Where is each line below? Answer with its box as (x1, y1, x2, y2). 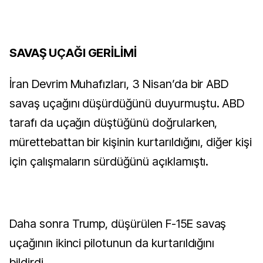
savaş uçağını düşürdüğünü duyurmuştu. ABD (9, 96, 245, 110)
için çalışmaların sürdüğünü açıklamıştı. (9, 154, 209, 168)
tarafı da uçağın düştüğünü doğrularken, (9, 115, 218, 130)
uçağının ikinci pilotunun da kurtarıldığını (9, 235, 215, 250)
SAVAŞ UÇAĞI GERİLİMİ (9, 45, 137, 60)
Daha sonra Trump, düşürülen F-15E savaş (9, 216, 227, 231)
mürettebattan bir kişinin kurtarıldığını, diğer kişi (9, 134, 252, 149)
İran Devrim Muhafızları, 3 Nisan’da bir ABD (9, 76, 229, 91)
